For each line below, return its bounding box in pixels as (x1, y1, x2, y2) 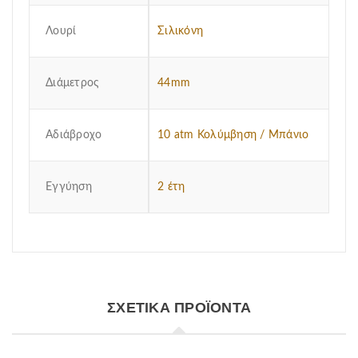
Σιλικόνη (157, 26, 203, 37)
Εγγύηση (46, 181, 92, 193)
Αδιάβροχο (46, 129, 102, 141)
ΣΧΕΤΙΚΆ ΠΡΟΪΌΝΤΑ (107, 299, 251, 316)
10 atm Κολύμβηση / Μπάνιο (157, 129, 309, 141)
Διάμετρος (46, 78, 100, 89)
